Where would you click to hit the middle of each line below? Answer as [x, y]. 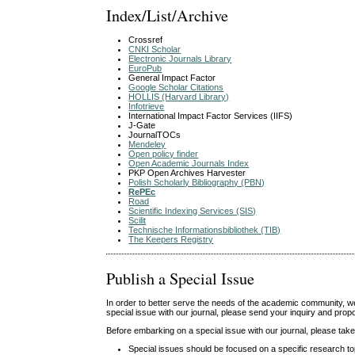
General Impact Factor [172, 77]
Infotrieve [147, 106]
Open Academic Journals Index [189, 163]
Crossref [146, 39]
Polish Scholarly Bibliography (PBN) [197, 182]
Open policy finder [164, 153]
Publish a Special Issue [181, 278]
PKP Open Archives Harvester [187, 172]
